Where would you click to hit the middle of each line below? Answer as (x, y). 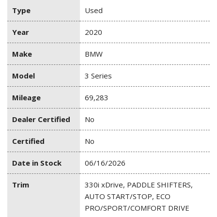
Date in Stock (37, 163)
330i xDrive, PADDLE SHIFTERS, (139, 185)
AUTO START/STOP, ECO (128, 196)
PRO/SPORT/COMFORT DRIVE (137, 208)
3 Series (98, 76)
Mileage (26, 98)
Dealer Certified (41, 119)
